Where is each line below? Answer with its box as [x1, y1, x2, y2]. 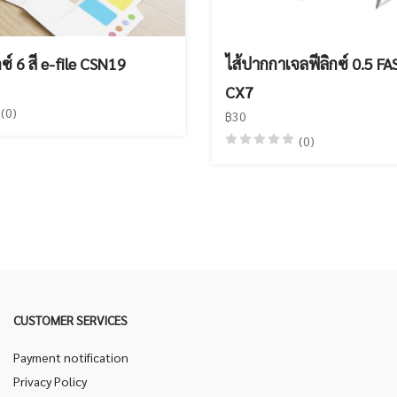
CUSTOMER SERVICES [13, 312, 128, 328]
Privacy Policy [13, 373, 87, 389]
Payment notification [13, 349, 128, 365]
